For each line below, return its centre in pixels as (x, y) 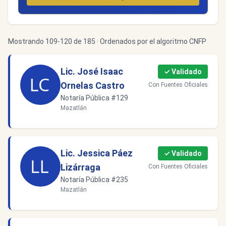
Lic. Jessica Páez (97, 153)
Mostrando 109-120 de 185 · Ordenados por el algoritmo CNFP (107, 41)
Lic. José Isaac (92, 71)
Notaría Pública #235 (94, 180)
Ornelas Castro (93, 86)
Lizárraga (80, 167)
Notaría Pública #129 (94, 98)
